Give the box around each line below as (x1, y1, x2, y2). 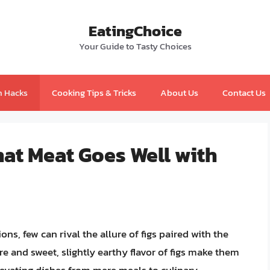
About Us (160, 86, 198, 99)
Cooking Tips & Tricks (51, 86, 136, 99)
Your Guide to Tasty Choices (78, 39, 192, 53)
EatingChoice (88, 19, 182, 42)
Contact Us (222, 86, 266, 99)
